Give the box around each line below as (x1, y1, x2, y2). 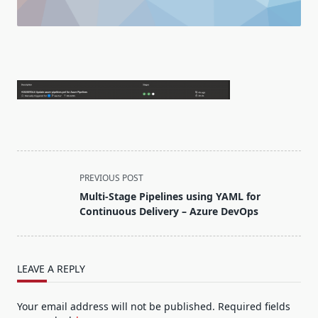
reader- (16, 236, 56, 253)
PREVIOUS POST (79, 172, 143, 185)
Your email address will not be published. (17, 300, 215, 314)
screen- (16, 219, 56, 236)
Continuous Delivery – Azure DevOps (79, 204, 258, 219)
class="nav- (16, 185, 77, 202)
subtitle (16, 202, 57, 219)
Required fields (218, 300, 290, 314)
